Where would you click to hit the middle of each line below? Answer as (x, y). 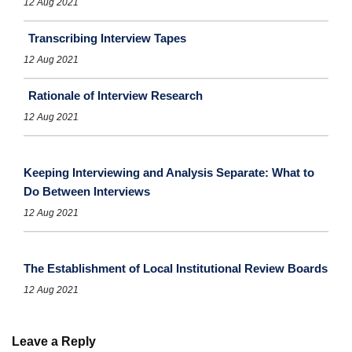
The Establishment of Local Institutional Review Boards (176, 269)
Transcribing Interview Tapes (107, 38)
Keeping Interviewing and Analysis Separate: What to (169, 173)
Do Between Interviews (87, 192)
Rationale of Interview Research (115, 96)
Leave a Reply (55, 342)
